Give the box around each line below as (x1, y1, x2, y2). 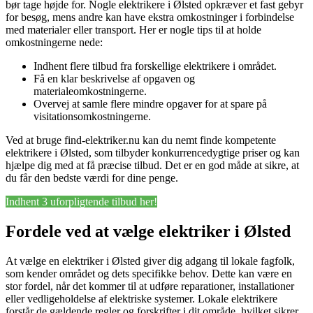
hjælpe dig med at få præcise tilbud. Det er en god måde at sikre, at (6, 159, 299, 172)
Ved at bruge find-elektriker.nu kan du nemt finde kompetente (6, 134, 276, 147)
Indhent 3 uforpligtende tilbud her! (6, 196, 157, 208)
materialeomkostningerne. (34, 85, 147, 98)
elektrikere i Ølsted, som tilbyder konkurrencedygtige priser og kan (6, 147, 300, 159)
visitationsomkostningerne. (34, 110, 151, 123)
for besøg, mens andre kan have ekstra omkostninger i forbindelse (6, 11, 294, 24)
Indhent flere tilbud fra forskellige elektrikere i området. (34, 60, 277, 73)
